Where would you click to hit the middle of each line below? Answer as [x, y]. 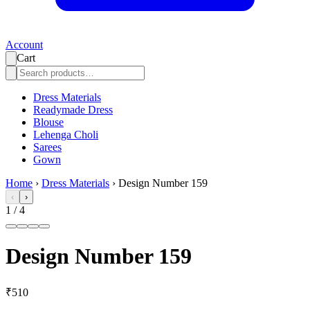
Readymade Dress [73, 110]
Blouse [48, 122]
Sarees [47, 147]
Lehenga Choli [66, 135]
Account [24, 45]
